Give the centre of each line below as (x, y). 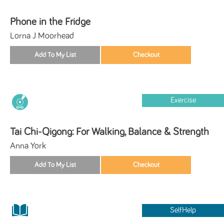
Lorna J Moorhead (42, 36)
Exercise (183, 100)
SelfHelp (183, 210)
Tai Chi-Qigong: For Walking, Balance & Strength (109, 131)
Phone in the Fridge (50, 21)
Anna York (28, 146)
